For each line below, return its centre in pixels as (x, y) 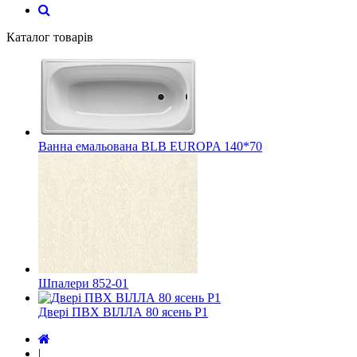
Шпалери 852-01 (83, 283)
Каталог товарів (50, 37)
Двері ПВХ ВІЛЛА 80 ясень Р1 (123, 312)
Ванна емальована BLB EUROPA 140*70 (150, 146)
